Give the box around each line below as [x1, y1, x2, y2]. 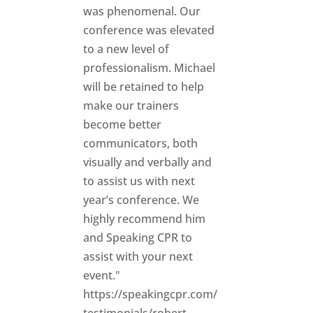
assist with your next [83, 248, 194, 264]
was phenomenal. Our [83, 3, 201, 19]
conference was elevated [83, 22, 215, 38]
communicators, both [83, 135, 198, 151]
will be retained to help [83, 78, 205, 94]
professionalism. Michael [83, 59, 216, 75]
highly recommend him [83, 210, 206, 226]
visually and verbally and [83, 154, 212, 170]
